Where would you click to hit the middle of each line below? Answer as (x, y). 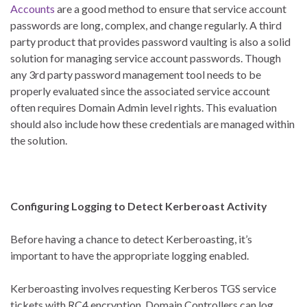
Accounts (33, 9)
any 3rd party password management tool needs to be (136, 75)
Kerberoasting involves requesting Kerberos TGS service (143, 288)
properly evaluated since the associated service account (140, 91)
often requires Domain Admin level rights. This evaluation (144, 108)
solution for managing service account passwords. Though (146, 58)
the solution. (39, 140)
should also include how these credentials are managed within (152, 124)
